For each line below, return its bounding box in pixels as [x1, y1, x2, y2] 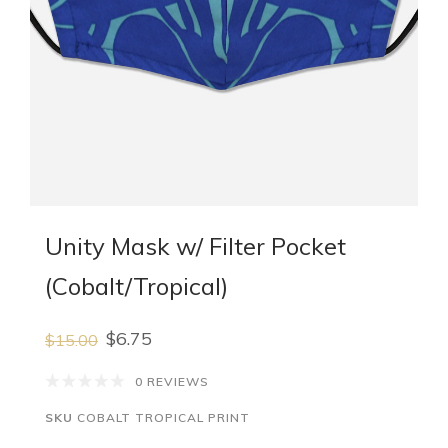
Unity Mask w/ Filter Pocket [45, 231, 346, 262]
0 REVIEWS [135, 373, 209, 389]
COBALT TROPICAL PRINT [73, 409, 250, 425]
